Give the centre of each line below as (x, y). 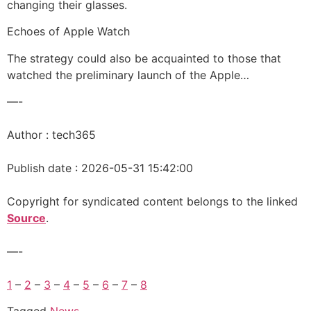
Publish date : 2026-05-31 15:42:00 (100, 168)
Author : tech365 (51, 134)
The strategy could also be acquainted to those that (144, 58)
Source (26, 218)
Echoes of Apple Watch (68, 32)
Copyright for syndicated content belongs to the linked (152, 201)
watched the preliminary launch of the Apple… (128, 75)
